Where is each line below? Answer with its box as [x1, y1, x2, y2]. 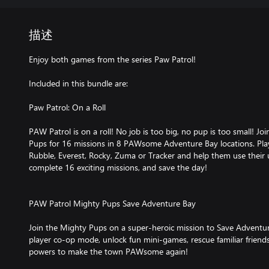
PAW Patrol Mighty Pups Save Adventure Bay [29, 198, 196, 209]
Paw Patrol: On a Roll [29, 101, 106, 113]
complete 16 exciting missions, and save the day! [29, 162, 207, 173]
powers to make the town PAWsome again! [29, 246, 188, 257]
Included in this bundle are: [29, 77, 128, 89]
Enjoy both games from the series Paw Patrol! [29, 53, 196, 65]
